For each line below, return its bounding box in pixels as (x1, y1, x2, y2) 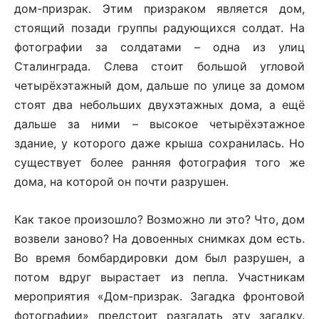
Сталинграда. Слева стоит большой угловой (14, 59, 305, 73)
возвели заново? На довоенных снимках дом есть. (14, 231, 305, 246)
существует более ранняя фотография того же (14, 155, 305, 169)
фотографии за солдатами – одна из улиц (14, 40, 305, 54)
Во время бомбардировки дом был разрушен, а (14, 251, 305, 265)
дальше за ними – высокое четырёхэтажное (14, 117, 305, 131)
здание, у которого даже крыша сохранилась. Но (14, 136, 305, 150)
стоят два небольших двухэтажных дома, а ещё (14, 98, 305, 112)
